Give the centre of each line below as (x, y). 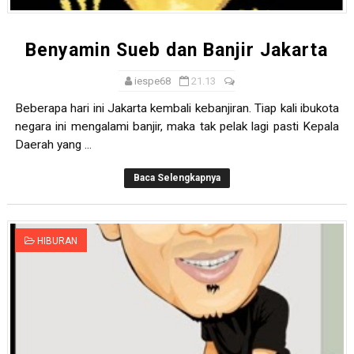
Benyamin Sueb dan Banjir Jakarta (177, 51)
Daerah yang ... (53, 145)
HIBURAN (57, 241)
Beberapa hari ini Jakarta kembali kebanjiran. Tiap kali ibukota (177, 109)
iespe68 (153, 81)
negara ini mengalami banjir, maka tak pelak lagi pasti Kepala (177, 127)
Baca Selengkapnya (177, 178)
